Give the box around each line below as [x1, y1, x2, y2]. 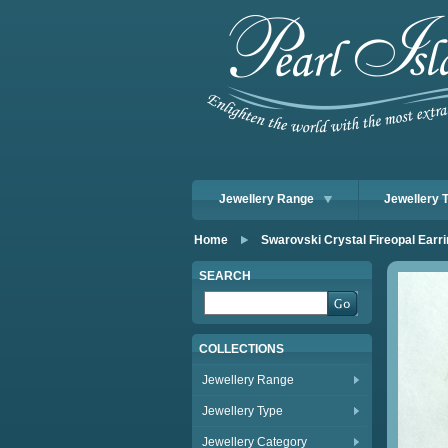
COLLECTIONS [199, 342, 284, 356]
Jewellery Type [202, 404, 283, 418]
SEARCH [199, 269, 251, 283]
